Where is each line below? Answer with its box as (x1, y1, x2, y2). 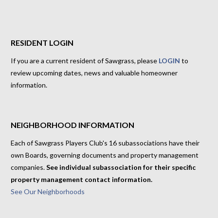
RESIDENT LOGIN (11, 38, 74, 48)
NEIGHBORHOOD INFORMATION (11, 120, 135, 130)
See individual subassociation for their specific (46, 163, 196, 172)
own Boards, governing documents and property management (11, 151, 199, 160)
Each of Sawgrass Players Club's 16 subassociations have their (11, 139, 200, 147)
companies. (11, 163, 47, 172)
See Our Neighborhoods (11, 187, 85, 196)
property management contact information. (11, 175, 153, 184)
